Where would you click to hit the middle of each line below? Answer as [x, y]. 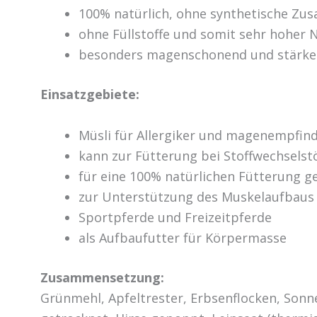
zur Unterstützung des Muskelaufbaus [196, 196]
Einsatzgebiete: [90, 94]
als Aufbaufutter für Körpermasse [183, 237]
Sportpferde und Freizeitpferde [175, 217]
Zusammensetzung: [102, 277]
